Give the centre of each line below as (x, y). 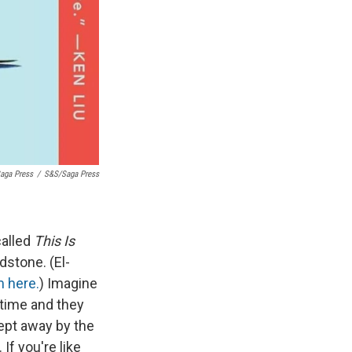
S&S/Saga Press (71, 174)
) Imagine (68, 283)
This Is (54, 240)
